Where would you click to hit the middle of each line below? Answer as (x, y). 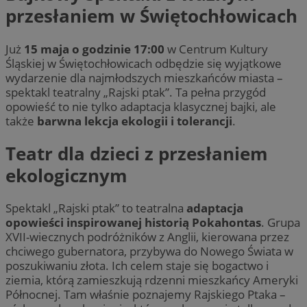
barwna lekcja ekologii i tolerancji (135, 121)
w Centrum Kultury (218, 49)
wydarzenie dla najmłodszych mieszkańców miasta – (144, 77)
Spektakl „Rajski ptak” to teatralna (96, 208)
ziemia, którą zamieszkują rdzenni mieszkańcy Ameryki (152, 280)
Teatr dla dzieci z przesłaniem (137, 154)
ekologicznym (66, 176)
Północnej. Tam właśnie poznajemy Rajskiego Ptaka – (146, 295)
